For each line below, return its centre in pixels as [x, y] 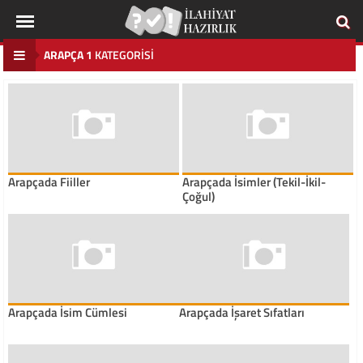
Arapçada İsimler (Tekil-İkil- [254, 182]
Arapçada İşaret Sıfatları [241, 313]
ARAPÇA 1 [68, 55]
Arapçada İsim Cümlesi [67, 313]
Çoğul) [198, 197]
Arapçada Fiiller [49, 182]
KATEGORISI [124, 55]
